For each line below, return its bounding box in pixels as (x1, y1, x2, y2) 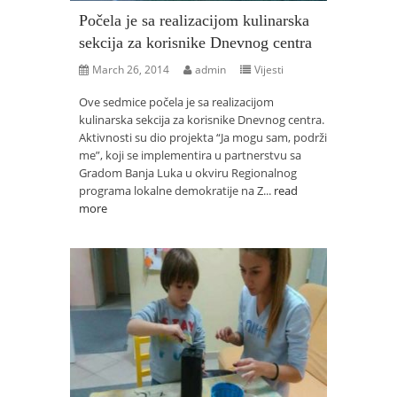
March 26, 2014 (92, 62, 169, 77)
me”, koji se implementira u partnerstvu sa (79, 147, 301, 163)
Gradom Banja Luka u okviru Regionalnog (79, 165, 297, 181)
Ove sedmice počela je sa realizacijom (79, 94, 274, 110)
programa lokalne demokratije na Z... (79, 183, 274, 198)
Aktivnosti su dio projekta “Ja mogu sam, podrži (79, 129, 327, 145)
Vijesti (254, 62, 284, 77)
